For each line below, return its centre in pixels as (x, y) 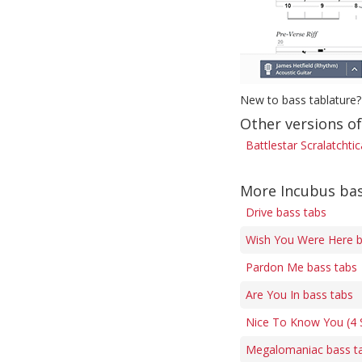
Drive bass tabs (286, 212)
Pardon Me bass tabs (301, 267)
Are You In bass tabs (299, 295)
